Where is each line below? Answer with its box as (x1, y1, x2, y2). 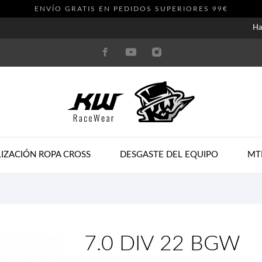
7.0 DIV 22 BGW (84, 233, 240, 255)
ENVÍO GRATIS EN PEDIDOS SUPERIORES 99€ (34, 5, 228, 12)
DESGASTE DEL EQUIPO (120, 150, 218, 159)
